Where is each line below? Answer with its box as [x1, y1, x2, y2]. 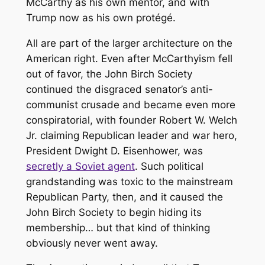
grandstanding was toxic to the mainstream [25, 175, 233, 188]
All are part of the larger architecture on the [25, 37, 232, 49]
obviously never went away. [25, 237, 158, 249]
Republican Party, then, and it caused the [25, 190, 223, 203]
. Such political [134, 160, 203, 172]
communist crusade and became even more [25, 98, 235, 111]
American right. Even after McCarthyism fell [25, 52, 232, 64]
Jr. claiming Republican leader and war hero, [25, 129, 237, 141]
